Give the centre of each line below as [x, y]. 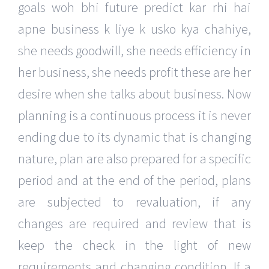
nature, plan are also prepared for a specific [134, 159]
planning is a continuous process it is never [134, 116]
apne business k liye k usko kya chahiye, [134, 29]
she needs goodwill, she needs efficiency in [134, 51]
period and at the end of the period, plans [134, 180]
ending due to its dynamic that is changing [134, 137]
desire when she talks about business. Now [134, 94]
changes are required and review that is [134, 224]
